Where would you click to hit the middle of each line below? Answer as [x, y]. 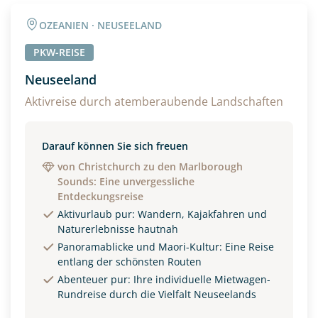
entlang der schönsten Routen [130, 262]
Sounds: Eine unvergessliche [126, 181]
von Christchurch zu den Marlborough [150, 166]
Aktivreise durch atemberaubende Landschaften [154, 102]
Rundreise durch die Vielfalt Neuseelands [157, 294]
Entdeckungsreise [100, 196]
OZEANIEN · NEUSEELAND [100, 25]
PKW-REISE [59, 52]
